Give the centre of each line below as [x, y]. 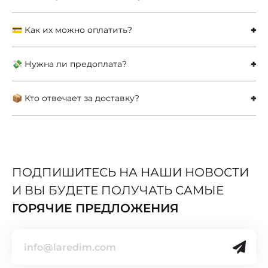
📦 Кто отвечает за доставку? [76, 98]
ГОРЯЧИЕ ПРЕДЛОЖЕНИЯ [95, 208]
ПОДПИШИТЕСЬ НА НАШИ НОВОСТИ [130, 173]
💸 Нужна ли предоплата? [69, 64]
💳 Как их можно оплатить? [72, 30]
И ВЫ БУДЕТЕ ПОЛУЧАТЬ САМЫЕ [118, 191]
